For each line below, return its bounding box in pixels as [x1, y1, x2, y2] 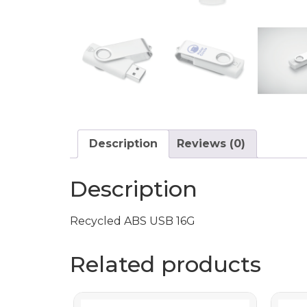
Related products [70, 250, 261, 278]
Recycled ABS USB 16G [70, 214, 195, 228]
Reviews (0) [177, 136, 245, 150]
